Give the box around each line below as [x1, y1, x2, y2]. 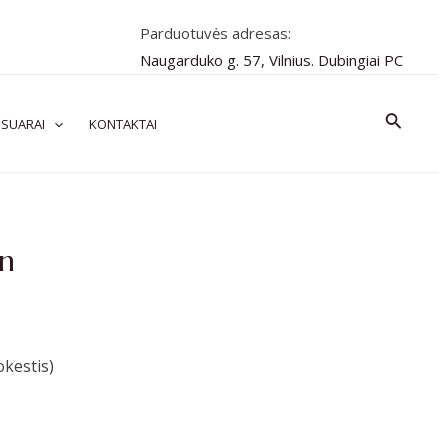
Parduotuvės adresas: [140, 23, 291, 43]
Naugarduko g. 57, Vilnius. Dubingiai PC [140, 50, 403, 70]
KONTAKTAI [88, 114, 157, 133]
